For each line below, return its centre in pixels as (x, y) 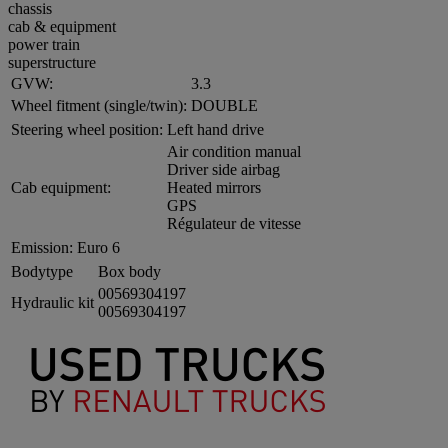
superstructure (52, 62)
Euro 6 (98, 247)
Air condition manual (234, 151)
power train (44, 44)
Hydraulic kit (52, 302)
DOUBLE (224, 105)
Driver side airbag (223, 169)
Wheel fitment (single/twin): (99, 105)
